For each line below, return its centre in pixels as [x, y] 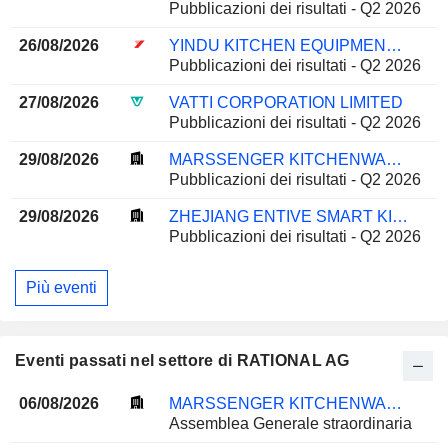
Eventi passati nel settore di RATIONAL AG [182, 360]
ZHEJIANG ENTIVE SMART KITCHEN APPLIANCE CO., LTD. [399, 217]
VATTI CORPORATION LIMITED [285, 103]
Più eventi [61, 287]
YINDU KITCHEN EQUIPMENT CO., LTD [393, 46]
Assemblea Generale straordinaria [290, 423]
